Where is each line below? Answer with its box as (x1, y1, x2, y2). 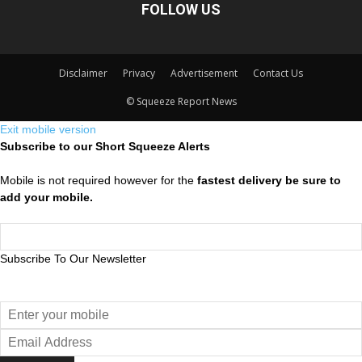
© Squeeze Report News (125, 94, 237, 108)
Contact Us (253, 65, 303, 80)
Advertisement (170, 65, 238, 80)
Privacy (123, 65, 155, 80)
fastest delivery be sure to (194, 173, 341, 187)
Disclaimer (59, 65, 107, 80)
